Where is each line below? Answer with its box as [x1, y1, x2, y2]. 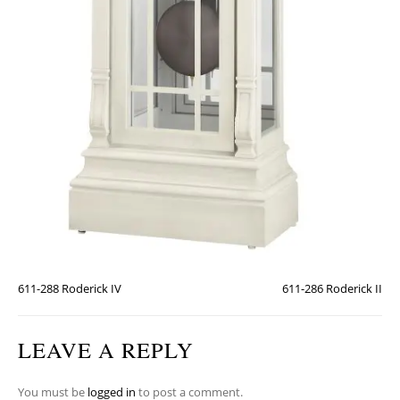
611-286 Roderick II [282, 280, 382, 297]
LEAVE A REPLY [18, 335, 194, 365]
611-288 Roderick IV [18, 280, 121, 297]
